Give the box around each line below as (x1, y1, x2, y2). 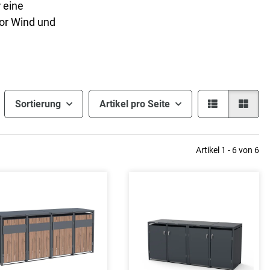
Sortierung (14, 98, 61, 110)
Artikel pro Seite (99, 98, 170, 110)
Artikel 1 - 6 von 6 (196, 145, 259, 155)
